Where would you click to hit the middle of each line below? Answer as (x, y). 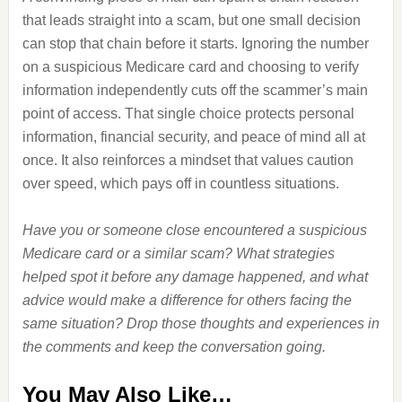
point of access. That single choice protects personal (188, 114)
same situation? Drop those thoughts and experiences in (201, 323)
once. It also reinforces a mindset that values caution (188, 160)
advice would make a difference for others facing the (187, 300)
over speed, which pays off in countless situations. (180, 184)
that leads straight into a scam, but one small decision (191, 20)
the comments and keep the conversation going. (174, 347)
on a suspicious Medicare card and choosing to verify (190, 67)
